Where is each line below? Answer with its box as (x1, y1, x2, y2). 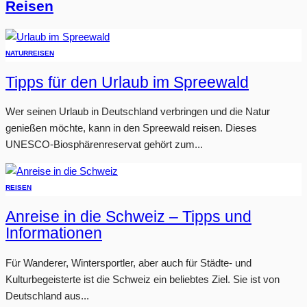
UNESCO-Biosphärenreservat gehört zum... (5, 138, 203, 151)
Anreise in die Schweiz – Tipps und (5, 208, 251, 226)
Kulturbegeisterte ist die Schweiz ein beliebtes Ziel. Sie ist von (5, 273, 280, 285)
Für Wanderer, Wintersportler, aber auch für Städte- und (5, 256, 251, 269)
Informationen (5, 225, 102, 243)
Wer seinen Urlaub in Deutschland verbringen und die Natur (5, 106, 270, 118)
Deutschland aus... (5, 289, 89, 302)
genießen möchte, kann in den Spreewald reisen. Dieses (5, 122, 257, 134)
